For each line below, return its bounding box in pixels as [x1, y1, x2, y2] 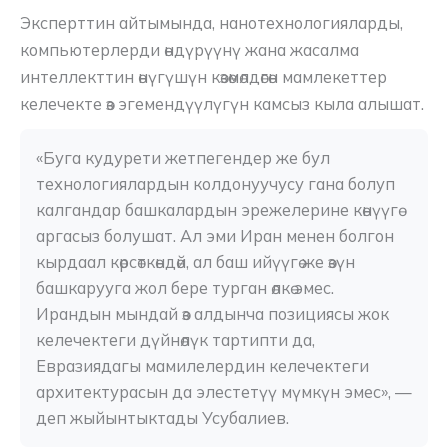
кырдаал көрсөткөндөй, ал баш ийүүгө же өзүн [36, 252, 355, 273]
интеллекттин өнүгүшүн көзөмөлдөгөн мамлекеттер [20, 66, 387, 87]
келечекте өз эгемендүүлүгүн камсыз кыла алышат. [20, 93, 424, 114]
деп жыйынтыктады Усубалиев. [36, 408, 289, 429]
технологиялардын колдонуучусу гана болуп [36, 174, 395, 195]
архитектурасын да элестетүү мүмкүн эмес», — [36, 382, 412, 403]
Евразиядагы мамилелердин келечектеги [36, 356, 369, 377]
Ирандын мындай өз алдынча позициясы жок [36, 304, 389, 325]
